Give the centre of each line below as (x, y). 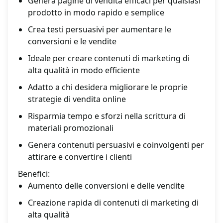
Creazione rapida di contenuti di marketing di (113, 203)
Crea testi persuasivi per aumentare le (100, 30)
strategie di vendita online (77, 99)
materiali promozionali (71, 128)
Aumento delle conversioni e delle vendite (106, 186)
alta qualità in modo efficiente (84, 70)
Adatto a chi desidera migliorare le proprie (108, 87)
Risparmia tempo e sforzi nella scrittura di (107, 116)
